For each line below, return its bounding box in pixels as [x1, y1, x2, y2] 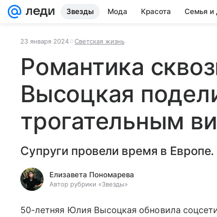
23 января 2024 [20, 37, 69, 45]
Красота [141, 7, 171, 16]
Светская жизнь [75, 37, 124, 45]
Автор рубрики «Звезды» [49, 180, 128, 188]
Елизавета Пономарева [49, 170, 134, 179]
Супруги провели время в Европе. [20, 144, 215, 158]
